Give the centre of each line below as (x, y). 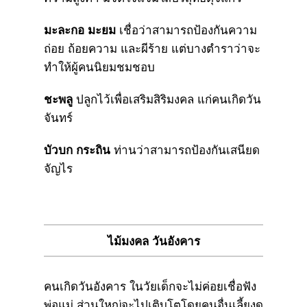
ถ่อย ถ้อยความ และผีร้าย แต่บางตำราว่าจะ (152, 49)
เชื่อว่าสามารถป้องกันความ (188, 30)
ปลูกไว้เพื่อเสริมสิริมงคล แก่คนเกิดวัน (167, 99)
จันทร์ (58, 118)
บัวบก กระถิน (77, 150)
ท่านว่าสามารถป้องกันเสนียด (185, 150)
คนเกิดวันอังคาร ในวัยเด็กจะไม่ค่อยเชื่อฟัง (150, 286)
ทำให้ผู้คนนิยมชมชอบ (99, 67)
